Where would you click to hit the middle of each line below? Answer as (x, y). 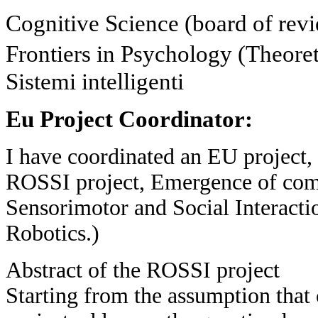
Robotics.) (53, 234)
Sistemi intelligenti (95, 82)
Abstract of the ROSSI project (143, 270)
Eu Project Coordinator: (129, 120)
